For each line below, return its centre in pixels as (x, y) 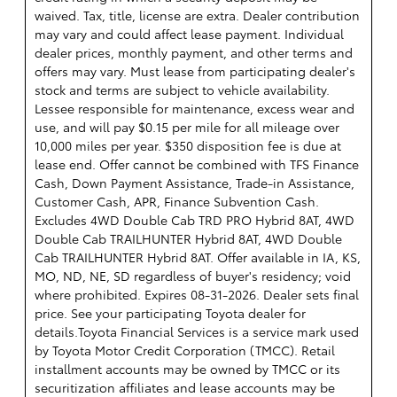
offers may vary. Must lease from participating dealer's (195, 71)
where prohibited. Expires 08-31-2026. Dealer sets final (197, 295)
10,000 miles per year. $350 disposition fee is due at (188, 146)
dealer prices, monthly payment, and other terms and (194, 53)
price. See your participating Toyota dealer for (170, 313)
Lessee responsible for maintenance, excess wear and (195, 109)
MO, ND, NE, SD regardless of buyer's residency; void (193, 276)
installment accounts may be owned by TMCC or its (187, 369)
